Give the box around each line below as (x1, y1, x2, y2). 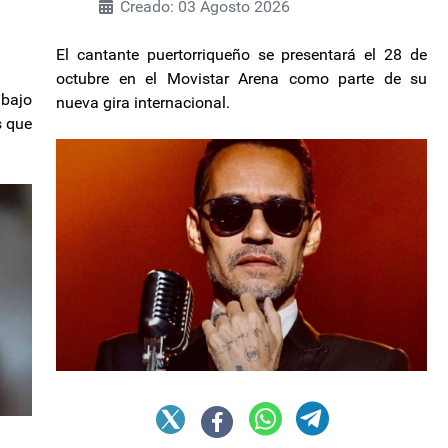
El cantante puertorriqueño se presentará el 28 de (56, 44, 427, 64)
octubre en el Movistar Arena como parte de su (56, 68, 427, 88)
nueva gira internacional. (56, 92, 230, 112)
